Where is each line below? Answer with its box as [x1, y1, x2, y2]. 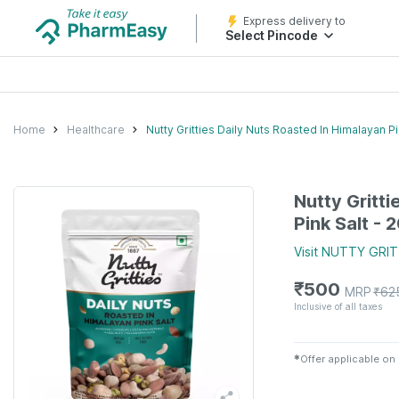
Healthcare [67, 122, 125, 136]
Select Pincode [225, 28, 318, 43]
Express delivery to [243, 14, 346, 28]
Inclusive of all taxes [294, 300, 382, 312]
